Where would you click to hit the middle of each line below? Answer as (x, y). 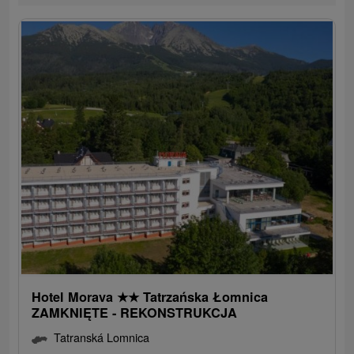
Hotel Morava (75, 297)
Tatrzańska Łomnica (204, 297)
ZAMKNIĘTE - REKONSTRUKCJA (135, 313)
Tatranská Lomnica (102, 337)
